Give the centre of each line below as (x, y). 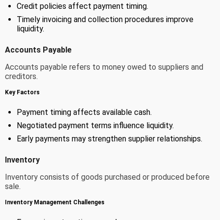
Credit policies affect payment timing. (82, 6)
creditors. (21, 76)
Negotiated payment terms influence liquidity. (95, 125)
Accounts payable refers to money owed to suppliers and (104, 67)
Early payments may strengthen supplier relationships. (110, 138)
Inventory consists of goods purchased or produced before (107, 177)
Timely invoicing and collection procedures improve (105, 19)
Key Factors (22, 92)
